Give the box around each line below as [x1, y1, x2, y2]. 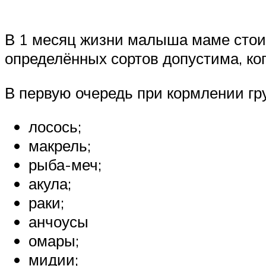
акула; [28, 174, 71, 194]
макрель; [28, 136, 91, 156]
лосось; [28, 117, 81, 137]
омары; [28, 231, 79, 251]
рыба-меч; [28, 155, 102, 175]
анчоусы [28, 212, 88, 232]
